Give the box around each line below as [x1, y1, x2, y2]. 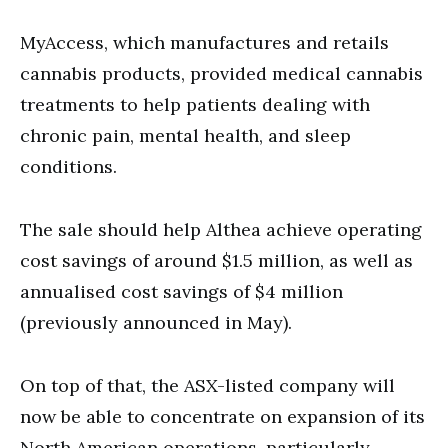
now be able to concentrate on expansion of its [20, 404, 425, 428]
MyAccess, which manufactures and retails [20, 30, 389, 54]
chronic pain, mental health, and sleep [20, 123, 351, 147]
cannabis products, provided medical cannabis [20, 61, 423, 85]
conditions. [20, 154, 117, 178]
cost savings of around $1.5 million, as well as [20, 248, 413, 272]
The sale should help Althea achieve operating [20, 217, 422, 241]
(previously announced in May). [20, 310, 292, 334]
